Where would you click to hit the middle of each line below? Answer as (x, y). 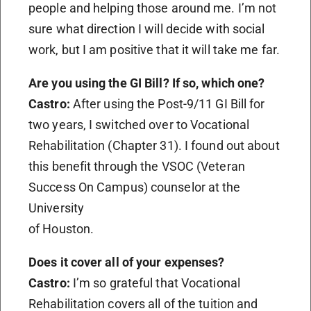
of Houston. (61, 228)
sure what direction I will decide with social (147, 28)
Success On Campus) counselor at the (135, 187)
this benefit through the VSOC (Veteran (137, 166)
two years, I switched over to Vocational (139, 124)
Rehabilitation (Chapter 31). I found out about (154, 145)
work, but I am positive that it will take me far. (154, 49)
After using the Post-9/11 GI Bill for (167, 103)
